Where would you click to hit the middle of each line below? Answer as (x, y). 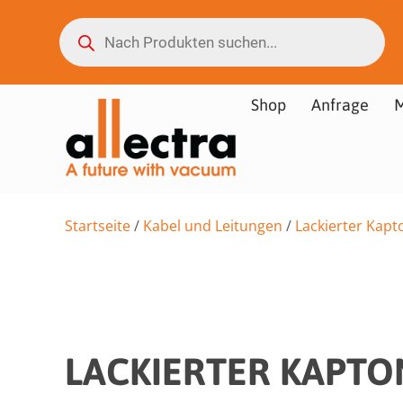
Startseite (98, 225)
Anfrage (340, 105)
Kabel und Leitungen (213, 225)
